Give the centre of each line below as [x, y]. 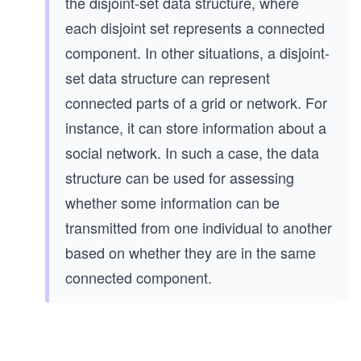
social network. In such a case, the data [192, 153]
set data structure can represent [168, 78]
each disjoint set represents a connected [195, 28]
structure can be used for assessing [180, 178]
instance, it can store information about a [196, 128]
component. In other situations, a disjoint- [197, 53]
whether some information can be [172, 203]
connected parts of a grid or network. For [196, 103]
